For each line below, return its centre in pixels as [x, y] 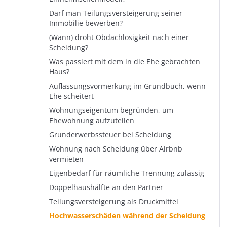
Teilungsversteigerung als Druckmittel [114, 202]
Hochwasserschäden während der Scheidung [127, 216]
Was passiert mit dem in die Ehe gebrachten [125, 62]
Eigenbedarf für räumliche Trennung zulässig [127, 173]
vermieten [66, 159]
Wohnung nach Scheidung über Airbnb [116, 149]
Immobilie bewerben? [86, 23]
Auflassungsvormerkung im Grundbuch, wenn [127, 86]
